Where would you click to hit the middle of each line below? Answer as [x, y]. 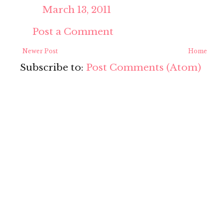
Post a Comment [73, 32]
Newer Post [40, 51]
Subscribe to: [53, 68]
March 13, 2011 [77, 10]
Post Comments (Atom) [144, 68]
